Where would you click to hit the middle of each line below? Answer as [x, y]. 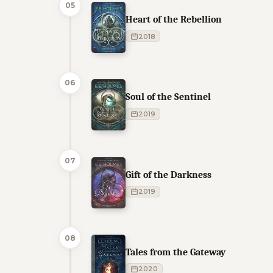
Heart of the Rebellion [174, 19]
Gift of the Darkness [168, 174]
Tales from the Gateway [175, 252]
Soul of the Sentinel [168, 97]
